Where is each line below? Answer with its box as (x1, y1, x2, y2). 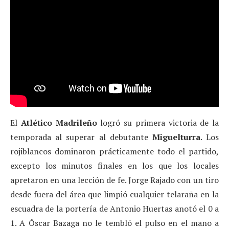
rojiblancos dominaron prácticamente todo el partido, (10, 146, 219, 157)
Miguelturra (152, 131, 200, 143)
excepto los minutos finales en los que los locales (10, 160, 219, 172)
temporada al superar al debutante (10, 131, 152, 143)
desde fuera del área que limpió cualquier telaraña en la (10, 189, 219, 200)
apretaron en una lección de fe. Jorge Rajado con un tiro (10, 174, 219, 186)
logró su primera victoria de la (97, 117, 219, 129)
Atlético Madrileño (20, 117, 97, 129)
